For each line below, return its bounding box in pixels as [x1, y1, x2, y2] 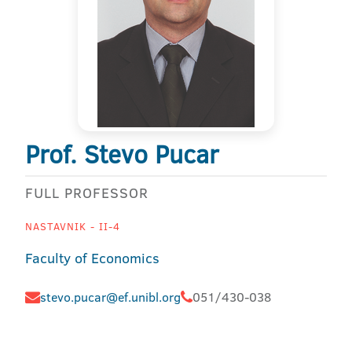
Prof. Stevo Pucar [25, 137, 219, 171]
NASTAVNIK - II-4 [25, 219, 120, 233]
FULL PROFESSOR [25, 183, 148, 203]
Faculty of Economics [25, 248, 159, 268]
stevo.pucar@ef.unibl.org [40, 288, 181, 306]
